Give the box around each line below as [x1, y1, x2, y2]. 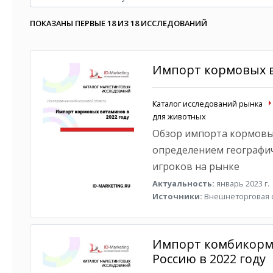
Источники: [152, 191, 202, 202]
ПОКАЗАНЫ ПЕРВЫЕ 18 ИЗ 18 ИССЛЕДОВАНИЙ [30, 18, 207, 29]
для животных [152, 111, 206, 122]
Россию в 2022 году [152, 250, 266, 267]
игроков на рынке [152, 160, 239, 173]
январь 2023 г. [214, 178, 269, 189]
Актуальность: [152, 178, 214, 189]
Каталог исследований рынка [152, 98, 263, 109]
